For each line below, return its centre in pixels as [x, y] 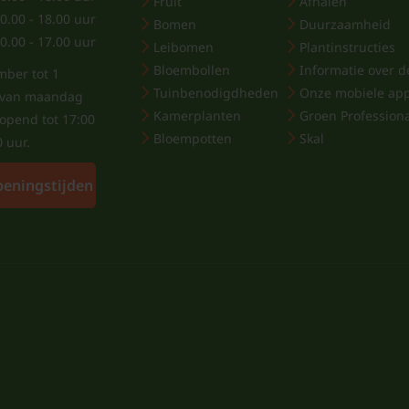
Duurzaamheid [346, 24]
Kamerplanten [197, 115]
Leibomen [184, 47]
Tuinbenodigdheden [216, 93]
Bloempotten [193, 138]
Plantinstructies [348, 47]
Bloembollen [192, 70]
